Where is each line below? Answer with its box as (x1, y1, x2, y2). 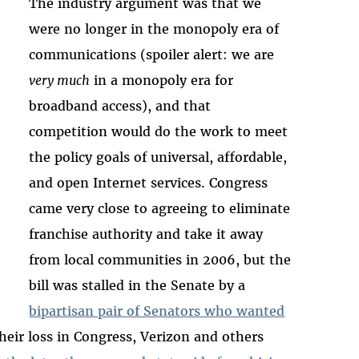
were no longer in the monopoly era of (29, 20, 280, 37)
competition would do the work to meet (29, 123, 288, 139)
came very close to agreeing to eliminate (29, 200, 291, 216)
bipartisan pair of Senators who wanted (29, 302, 285, 319)
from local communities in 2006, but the (29, 251, 292, 268)
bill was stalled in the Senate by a (29, 276, 246, 293)
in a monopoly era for (90, 71, 234, 88)
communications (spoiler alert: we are (29, 46, 275, 63)
